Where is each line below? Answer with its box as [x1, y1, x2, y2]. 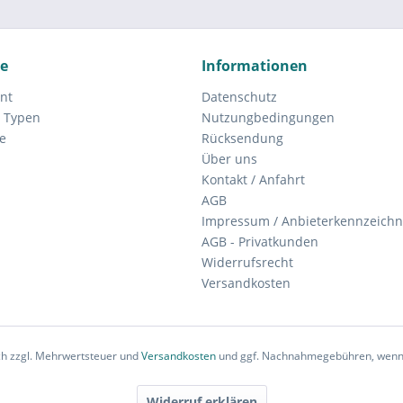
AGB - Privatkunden [201, 233, 318, 250]
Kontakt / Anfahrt [201, 171, 305, 188]
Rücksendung [201, 130, 283, 147]
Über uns [201, 150, 257, 167]
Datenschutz [201, 88, 277, 105]
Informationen [201, 56, 308, 76]
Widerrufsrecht [201, 254, 293, 271]
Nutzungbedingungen [201, 109, 335, 126]
